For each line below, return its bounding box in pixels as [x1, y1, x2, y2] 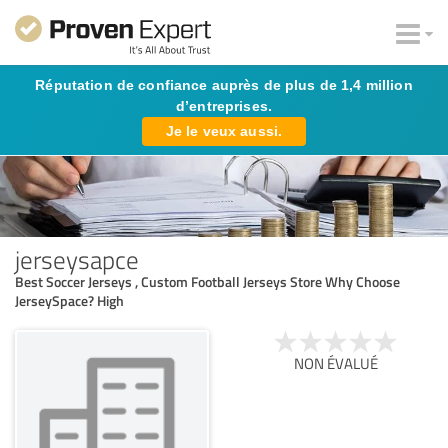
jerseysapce [15, 241, 139, 276]
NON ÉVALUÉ [294, 352, 378, 374]
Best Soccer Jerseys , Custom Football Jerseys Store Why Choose [15, 271, 400, 291]
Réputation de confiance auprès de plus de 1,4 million [35, 76, 413, 93]
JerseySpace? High [15, 290, 124, 310]
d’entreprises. [176, 97, 272, 114]
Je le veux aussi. [165, 122, 283, 139]
